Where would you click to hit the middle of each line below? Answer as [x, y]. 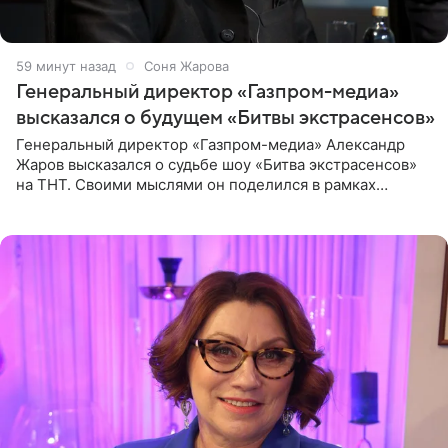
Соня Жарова [186, 65]
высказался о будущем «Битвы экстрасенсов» [225, 117]
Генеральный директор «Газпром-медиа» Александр [210, 144]
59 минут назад [66, 65]
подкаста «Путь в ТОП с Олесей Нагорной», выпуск [204, 204]
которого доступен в [92, 224]
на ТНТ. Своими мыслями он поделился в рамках [196, 184]
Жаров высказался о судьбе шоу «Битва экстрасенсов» [216, 164]
